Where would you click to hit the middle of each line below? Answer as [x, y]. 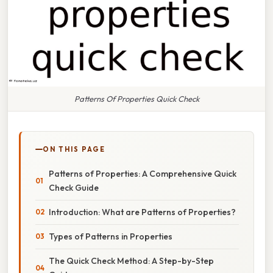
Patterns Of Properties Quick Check [136, 98]
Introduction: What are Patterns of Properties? [142, 212]
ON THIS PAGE [74, 149]
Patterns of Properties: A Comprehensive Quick [143, 173]
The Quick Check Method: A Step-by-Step [131, 261]
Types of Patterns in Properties [111, 236]
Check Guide [74, 187]
